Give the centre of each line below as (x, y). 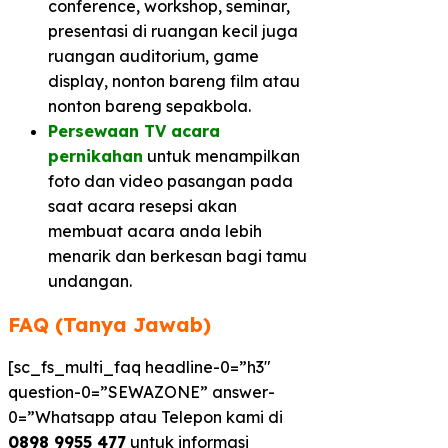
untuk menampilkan (221, 155)
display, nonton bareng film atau (174, 80)
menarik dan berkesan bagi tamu (177, 255)
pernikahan (95, 155)
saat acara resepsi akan (142, 205)
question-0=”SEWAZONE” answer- (141, 392)
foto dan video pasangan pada (170, 180)
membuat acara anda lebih (155, 230)
